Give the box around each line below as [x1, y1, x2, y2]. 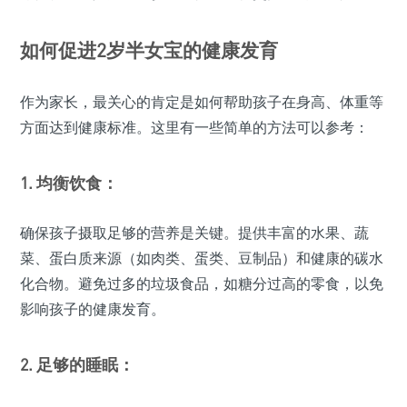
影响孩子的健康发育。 [20, 299, 165, 318]
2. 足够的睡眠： [20, 353, 134, 374]
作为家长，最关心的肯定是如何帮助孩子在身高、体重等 [20, 92, 383, 111]
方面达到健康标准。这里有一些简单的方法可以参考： [20, 117, 369, 136]
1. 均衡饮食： [20, 172, 118, 193]
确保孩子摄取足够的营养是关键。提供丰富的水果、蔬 [20, 223, 369, 242]
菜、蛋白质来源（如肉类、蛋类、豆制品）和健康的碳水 [20, 248, 383, 267]
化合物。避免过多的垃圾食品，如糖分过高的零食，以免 [20, 273, 383, 293]
